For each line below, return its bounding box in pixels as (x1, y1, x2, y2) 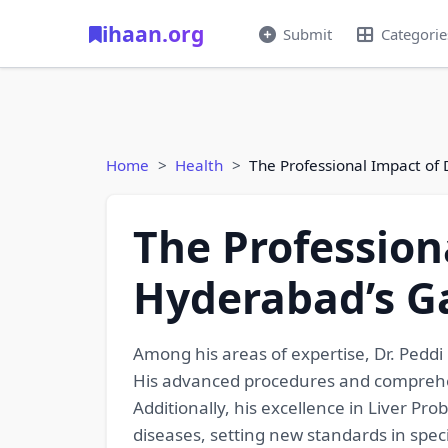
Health (175, 155, 223, 175)
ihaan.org (102, 19, 204, 48)
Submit (282, 23, 332, 44)
